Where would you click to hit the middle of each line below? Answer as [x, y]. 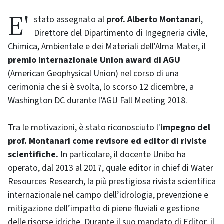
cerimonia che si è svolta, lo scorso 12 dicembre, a [101, 87]
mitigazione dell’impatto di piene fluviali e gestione [104, 208]
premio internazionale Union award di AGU [94, 60]
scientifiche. [33, 154]
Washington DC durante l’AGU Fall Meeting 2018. [98, 100]
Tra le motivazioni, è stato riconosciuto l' [84, 127]
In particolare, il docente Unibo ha [122, 154]
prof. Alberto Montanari [154, 19]
